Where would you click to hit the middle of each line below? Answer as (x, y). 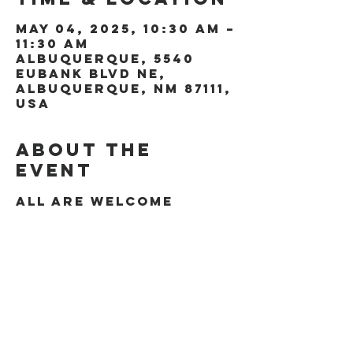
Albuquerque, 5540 (105, 58)
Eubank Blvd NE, (91, 73)
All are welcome (95, 201)
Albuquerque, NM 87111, (124, 88)
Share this (86, 289)
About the (84, 150)
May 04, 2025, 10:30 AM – (126, 28)
